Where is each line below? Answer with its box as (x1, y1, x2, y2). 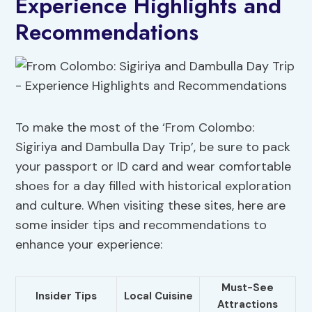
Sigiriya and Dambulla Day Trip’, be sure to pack (15, 139, 291, 156)
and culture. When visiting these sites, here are (15, 197, 286, 214)
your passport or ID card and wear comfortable (15, 158, 292, 175)
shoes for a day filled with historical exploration (15, 178, 292, 195)
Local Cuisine (123, 289, 193, 304)
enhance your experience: (15, 236, 163, 253)
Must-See (221, 281, 274, 295)
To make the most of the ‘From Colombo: (15, 119, 255, 136)
